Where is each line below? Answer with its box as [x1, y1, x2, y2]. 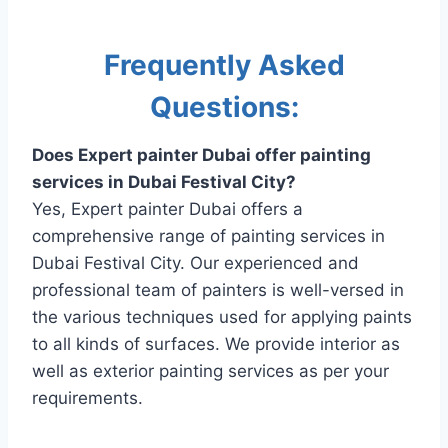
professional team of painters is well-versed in [32, 279, 404, 300]
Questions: [149, 89, 299, 124]
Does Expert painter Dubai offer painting [32, 144, 371, 165]
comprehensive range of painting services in [32, 225, 385, 246]
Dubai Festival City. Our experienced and [32, 252, 359, 273]
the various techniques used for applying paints [32, 306, 412, 327]
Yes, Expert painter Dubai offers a [32, 198, 303, 219]
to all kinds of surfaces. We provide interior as [32, 333, 400, 354]
